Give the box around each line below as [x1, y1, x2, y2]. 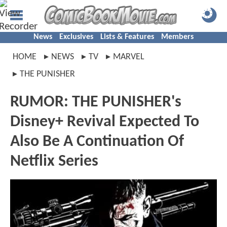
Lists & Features [100, 33, 154, 41]
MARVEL [113, 52, 144, 62]
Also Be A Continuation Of [10, 134, 184, 150]
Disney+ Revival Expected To [10, 114, 199, 130]
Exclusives [59, 33, 93, 41]
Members [161, 33, 194, 41]
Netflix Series [10, 154, 98, 170]
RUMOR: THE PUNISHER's [10, 94, 181, 110]
